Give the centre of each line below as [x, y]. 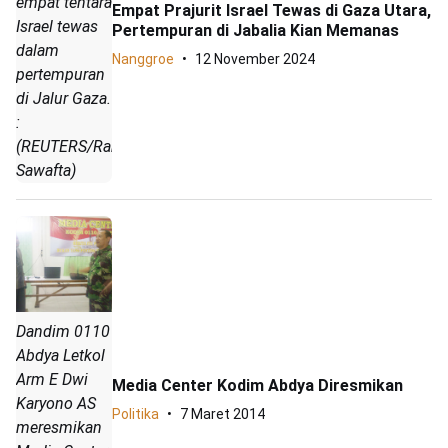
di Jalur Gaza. [63, 99]
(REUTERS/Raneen [80, 147]
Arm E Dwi [52, 380]
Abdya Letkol [60, 356]
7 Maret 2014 [222, 414]
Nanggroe [143, 59]
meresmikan [59, 428]
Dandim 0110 [63, 332]
